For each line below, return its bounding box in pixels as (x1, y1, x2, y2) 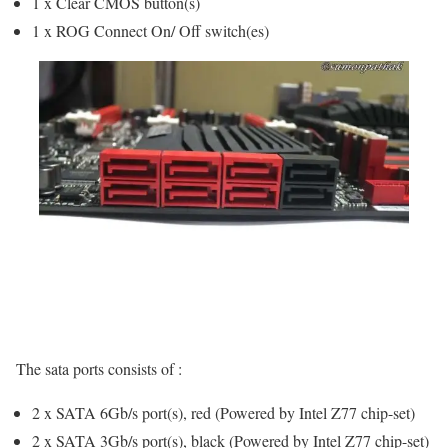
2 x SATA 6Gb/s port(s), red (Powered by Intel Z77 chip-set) (32, 401, 415, 423)
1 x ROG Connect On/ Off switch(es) (32, 20, 269, 42)
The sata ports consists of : (16, 357, 182, 379)
